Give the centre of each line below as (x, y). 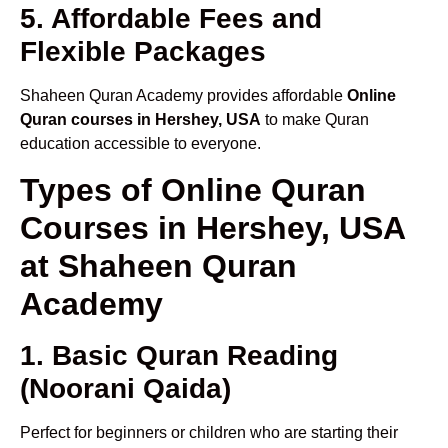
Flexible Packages (143, 52)
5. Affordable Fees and (171, 19)
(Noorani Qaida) (125, 388)
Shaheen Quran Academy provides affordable (183, 96)
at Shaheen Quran (158, 265)
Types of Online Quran (193, 189)
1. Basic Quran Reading (179, 355)
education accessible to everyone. (140, 144)
